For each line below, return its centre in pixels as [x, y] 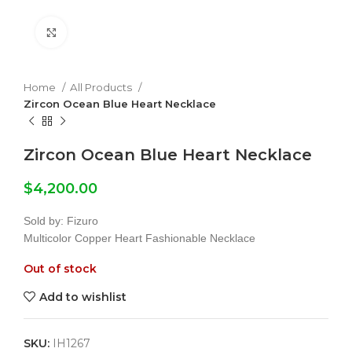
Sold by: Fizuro [61, 221]
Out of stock [60, 269]
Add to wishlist [82, 297]
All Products [102, 87]
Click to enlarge [109, 32]
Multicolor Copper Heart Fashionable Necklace [139, 238]
